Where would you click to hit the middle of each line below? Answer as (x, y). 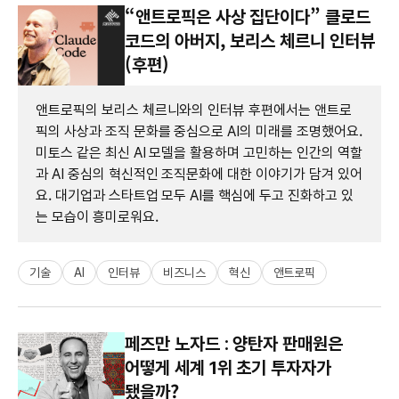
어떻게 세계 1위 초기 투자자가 (228, 367)
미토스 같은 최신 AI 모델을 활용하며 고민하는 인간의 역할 (199, 152)
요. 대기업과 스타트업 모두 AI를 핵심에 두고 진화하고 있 (195, 195)
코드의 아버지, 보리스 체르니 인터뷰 (250, 41)
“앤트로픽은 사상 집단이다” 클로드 (248, 16)
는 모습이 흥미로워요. (97, 216)
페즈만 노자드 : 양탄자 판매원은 (234, 343)
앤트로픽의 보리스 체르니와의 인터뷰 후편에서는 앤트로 (194, 110)
